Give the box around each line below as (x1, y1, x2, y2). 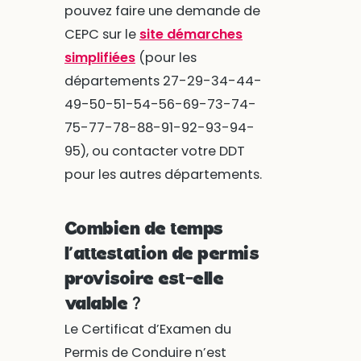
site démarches (139, 25, 243, 44)
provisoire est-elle (64, 269, 224, 289)
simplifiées (64, 48, 135, 68)
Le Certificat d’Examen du (64, 319, 231, 338)
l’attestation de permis (64, 244, 259, 264)
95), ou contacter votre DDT (64, 142, 245, 161)
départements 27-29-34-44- (64, 72, 262, 91)
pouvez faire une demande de (64, 2, 260, 21)
